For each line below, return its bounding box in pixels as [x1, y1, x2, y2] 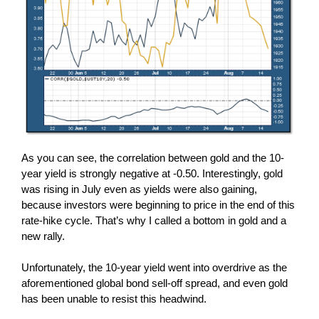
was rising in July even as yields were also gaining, [21, 183, 257, 195]
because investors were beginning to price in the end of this [21, 199, 295, 211]
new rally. [21, 230, 65, 242]
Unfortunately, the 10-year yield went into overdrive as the [21, 261, 287, 273]
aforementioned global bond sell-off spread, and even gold [21, 277, 288, 289]
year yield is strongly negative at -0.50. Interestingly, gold [21, 167, 283, 179]
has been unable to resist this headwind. [21, 293, 206, 305]
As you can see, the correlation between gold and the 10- [21, 152, 284, 164]
